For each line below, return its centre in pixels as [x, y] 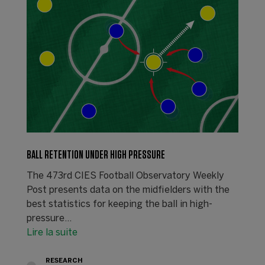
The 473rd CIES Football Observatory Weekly [125, 176]
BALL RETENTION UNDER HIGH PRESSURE [96, 155]
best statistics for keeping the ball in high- [119, 205]
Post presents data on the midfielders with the [128, 190]
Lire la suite [52, 233]
